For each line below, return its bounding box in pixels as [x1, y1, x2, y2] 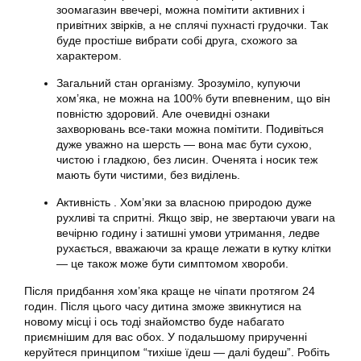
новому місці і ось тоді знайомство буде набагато [24, 315, 284, 328]
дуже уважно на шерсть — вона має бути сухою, [56, 138, 312, 151]
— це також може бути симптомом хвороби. [56, 257, 288, 270]
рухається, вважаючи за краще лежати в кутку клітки [56, 242, 331, 255]
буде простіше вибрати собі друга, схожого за [56, 34, 297, 47]
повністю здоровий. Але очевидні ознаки [56, 107, 270, 120]
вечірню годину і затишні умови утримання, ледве [56, 226, 320, 239]
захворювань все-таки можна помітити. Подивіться [56, 122, 324, 135]
